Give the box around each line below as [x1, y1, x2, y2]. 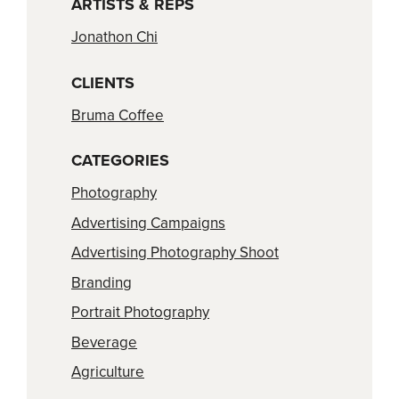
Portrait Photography [71, 303, 209, 322]
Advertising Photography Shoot [71, 243, 279, 263]
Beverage [71, 332, 137, 352]
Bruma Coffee [71, 105, 164, 125]
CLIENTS [71, 72, 134, 93]
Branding [71, 273, 132, 292]
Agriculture [71, 362, 144, 382]
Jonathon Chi [71, 28, 158, 47]
